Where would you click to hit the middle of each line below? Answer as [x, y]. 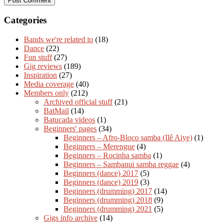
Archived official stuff [78, 102]
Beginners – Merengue [99, 146]
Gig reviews [43, 66]
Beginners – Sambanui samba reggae [121, 164]
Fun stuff [38, 57]
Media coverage [49, 84]
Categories [25, 20]
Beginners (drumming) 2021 [108, 209]
